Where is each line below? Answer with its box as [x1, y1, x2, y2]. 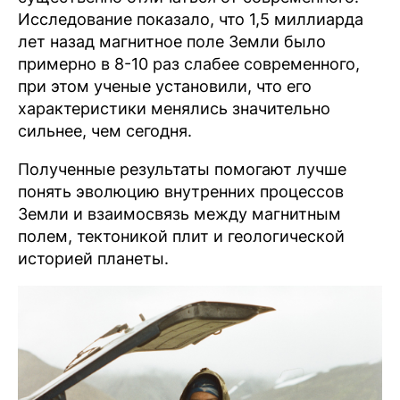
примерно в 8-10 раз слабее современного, [18, 54, 360, 73]
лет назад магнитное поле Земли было [18, 32, 326, 51]
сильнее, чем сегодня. [18, 121, 192, 140]
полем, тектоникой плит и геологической [18, 227, 345, 246]
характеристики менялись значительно [18, 99, 330, 118]
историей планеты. [18, 249, 169, 268]
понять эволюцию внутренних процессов [18, 182, 344, 201]
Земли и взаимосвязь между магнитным [18, 204, 341, 223]
